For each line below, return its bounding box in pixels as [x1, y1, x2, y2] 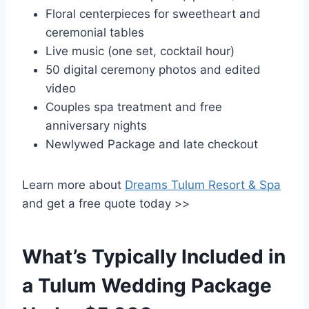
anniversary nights [46, 119, 147, 133]
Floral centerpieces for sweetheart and [46, 7, 261, 21]
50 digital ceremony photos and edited [46, 63, 261, 77]
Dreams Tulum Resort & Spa [125, 178, 281, 192]
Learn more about [22, 178, 125, 192]
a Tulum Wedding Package [22, 274, 272, 298]
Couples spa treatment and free [46, 100, 222, 114]
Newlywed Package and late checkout [46, 137, 258, 152]
